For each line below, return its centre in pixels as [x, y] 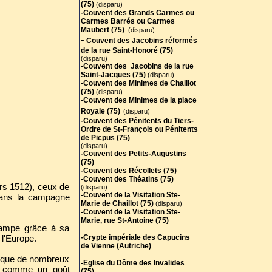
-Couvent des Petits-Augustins [133, 154]
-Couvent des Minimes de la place [138, 100]
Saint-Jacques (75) [113, 75]
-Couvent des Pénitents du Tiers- [137, 121]
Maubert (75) [104, 30]
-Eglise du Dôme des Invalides [132, 263]
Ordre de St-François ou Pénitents [139, 129]
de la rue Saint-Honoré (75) [127, 50]
